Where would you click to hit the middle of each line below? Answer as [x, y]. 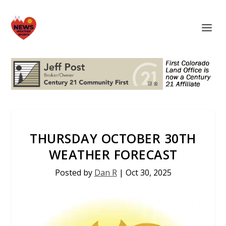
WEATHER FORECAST [113, 154]
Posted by [74, 172]
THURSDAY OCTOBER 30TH [113, 138]
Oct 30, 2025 [148, 172]
